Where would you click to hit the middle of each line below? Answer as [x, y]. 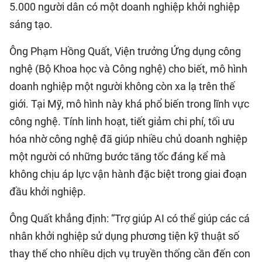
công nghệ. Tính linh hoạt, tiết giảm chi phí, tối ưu [122, 121]
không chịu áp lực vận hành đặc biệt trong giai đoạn [128, 174]
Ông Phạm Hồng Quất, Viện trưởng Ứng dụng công [125, 51]
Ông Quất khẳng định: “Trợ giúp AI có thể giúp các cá [130, 218]
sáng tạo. [31, 24]
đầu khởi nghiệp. [48, 192]
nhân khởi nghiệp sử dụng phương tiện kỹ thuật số [124, 236]
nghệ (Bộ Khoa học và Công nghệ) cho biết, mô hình [128, 69]
